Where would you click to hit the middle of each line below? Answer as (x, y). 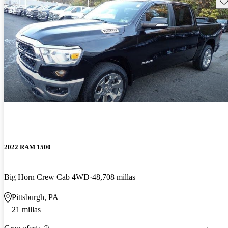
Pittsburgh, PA (35, 197)
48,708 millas (114, 177)
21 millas (26, 209)
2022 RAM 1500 (27, 147)
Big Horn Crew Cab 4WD (47, 177)
